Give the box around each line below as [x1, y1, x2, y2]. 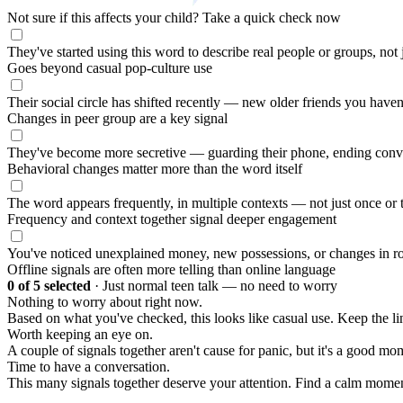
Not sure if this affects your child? [7, 10, 202, 26]
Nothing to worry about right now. [7, 294, 202, 310]
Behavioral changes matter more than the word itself [7, 161, 302, 177]
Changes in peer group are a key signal [7, 111, 228, 127]
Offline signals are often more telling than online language [7, 262, 336, 278]
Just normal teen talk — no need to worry [103, 278, 337, 294]
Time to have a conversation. [7, 359, 170, 375]
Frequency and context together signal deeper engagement [7, 211, 336, 228]
